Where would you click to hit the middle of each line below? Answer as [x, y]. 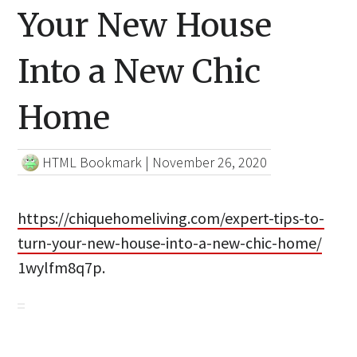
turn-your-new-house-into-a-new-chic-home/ [170, 243]
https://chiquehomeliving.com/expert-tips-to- [171, 218]
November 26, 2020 [210, 163]
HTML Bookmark [92, 163]
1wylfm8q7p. [62, 268]
